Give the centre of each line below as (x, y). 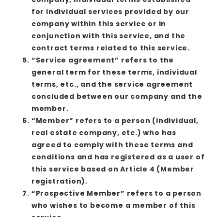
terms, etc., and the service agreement (112, 84)
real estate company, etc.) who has (104, 132)
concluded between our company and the (117, 96)
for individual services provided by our (110, 11)
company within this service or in (99, 23)
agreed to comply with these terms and (112, 145)
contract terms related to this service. (110, 48)
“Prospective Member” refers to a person (116, 193)
